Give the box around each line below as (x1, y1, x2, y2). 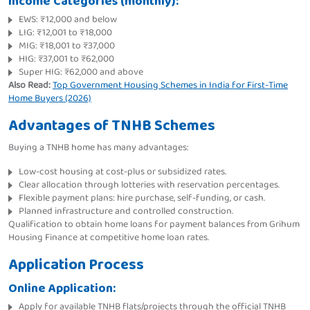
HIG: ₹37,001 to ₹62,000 (19, 51, 114, 67)
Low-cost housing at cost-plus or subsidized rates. (19, 164, 226, 180)
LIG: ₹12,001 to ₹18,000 (19, 25, 112, 41)
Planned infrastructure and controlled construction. (19, 203, 233, 219)
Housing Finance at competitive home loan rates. (8, 230, 209, 246)
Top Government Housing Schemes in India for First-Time (53, 77, 288, 93)
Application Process (8, 253, 144, 278)
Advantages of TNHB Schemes (8, 113, 215, 139)
